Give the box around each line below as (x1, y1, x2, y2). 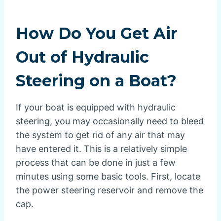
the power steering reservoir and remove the (16, 185, 203, 196)
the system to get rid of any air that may (16, 130, 185, 141)
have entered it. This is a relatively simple (16, 144, 187, 154)
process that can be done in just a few (16, 157, 176, 168)
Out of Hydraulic (16, 47, 149, 67)
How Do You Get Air (16, 24, 177, 43)
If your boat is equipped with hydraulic (16, 102, 176, 113)
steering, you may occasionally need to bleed (16, 116, 204, 127)
